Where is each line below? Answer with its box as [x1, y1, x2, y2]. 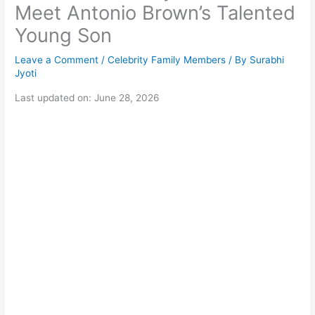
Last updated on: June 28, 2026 [15, 91, 160, 103]
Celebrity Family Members [108, 54, 226, 66]
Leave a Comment [15, 54, 99, 66]
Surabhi [250, 54, 285, 66]
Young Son [15, 23, 112, 48]
